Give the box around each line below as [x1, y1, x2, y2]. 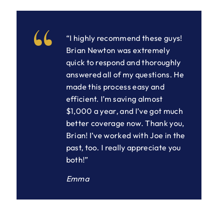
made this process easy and [66, 81, 164, 91]
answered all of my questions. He [66, 69, 184, 79]
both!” [66, 154, 89, 164]
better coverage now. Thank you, [66, 118, 184, 128]
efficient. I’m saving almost [66, 93, 163, 104]
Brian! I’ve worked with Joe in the [66, 130, 185, 140]
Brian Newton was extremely [66, 45, 170, 55]
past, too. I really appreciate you [66, 142, 181, 152]
